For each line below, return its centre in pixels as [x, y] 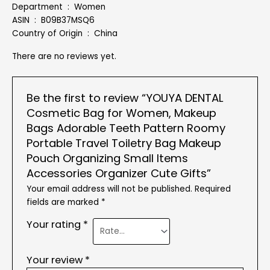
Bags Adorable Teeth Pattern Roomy [126, 128]
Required [212, 189]
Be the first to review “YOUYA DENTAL [125, 98]
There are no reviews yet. [64, 57]
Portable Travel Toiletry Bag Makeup [124, 143]
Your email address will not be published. [109, 189]
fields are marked [64, 202]
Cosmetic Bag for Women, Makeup [121, 113]
